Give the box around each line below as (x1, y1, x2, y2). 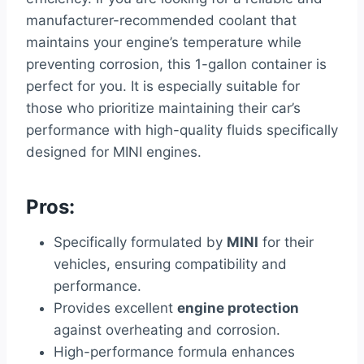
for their (258, 233, 314, 250)
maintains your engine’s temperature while (26, 33, 301, 50)
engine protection (177, 299, 299, 316)
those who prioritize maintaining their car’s (26, 99, 301, 116)
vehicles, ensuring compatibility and (54, 255, 287, 272)
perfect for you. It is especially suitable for (26, 77, 300, 94)
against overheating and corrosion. (54, 321, 280, 338)
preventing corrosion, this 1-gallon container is (26, 55, 327, 72)
